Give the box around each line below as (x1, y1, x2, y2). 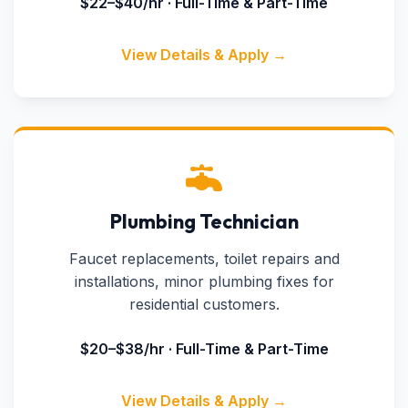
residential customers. (128, 295, 280, 313)
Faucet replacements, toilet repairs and (68, 250, 340, 268)
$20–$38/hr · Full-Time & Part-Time (79, 340, 329, 358)
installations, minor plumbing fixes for (74, 272, 334, 291)
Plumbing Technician (109, 209, 299, 234)
